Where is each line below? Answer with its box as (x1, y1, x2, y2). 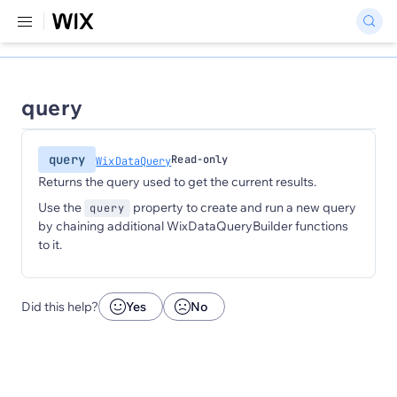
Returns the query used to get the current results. (38, 174, 316, 190)
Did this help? (21, 299, 98, 315)
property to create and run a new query (130, 199, 356, 215)
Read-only (171, 152, 229, 167)
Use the (38, 199, 84, 215)
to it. (38, 237, 62, 253)
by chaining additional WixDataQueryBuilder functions (38, 218, 348, 234)
